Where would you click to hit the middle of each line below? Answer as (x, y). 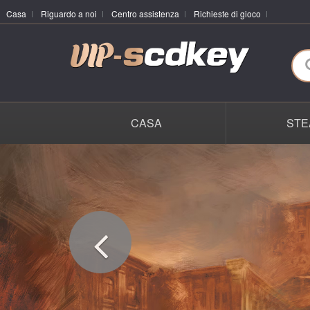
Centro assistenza (145, 13)
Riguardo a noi (69, 13)
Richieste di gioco (227, 13)
